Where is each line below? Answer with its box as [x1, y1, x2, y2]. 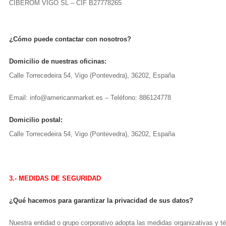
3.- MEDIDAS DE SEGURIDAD [9, 175, 101, 182]
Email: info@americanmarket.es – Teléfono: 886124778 [9, 94, 171, 101]
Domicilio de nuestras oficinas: [9, 58, 106, 65]
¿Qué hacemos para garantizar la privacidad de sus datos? [9, 197, 193, 204]
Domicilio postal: [9, 116, 63, 124]
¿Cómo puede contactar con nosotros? [9, 35, 131, 43]
